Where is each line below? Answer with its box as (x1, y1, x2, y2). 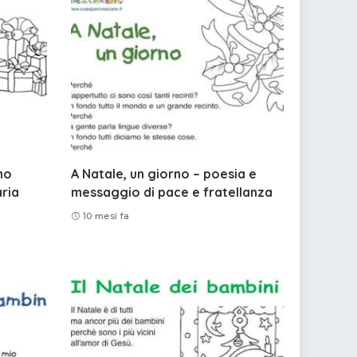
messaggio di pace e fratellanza (70, 183, 273, 200)
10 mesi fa (82, 210, 130, 222)
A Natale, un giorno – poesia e (70, 165, 257, 182)
